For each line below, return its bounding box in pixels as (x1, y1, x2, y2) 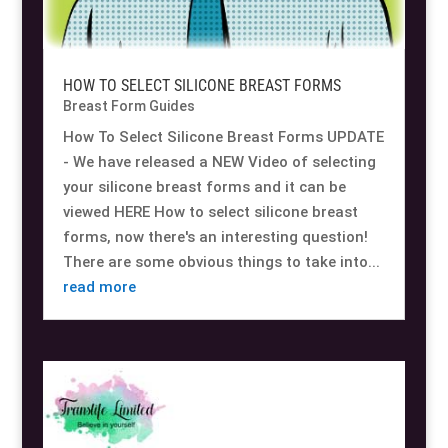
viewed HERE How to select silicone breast (62, 202, 358, 221)
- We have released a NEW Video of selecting (62, 152, 376, 171)
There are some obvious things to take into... (62, 252, 380, 271)
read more (62, 277, 136, 296)
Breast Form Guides (62, 97, 195, 114)
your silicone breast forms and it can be (62, 177, 346, 196)
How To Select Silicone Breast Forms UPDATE (62, 127, 384, 146)
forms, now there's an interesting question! (62, 227, 368, 246)
